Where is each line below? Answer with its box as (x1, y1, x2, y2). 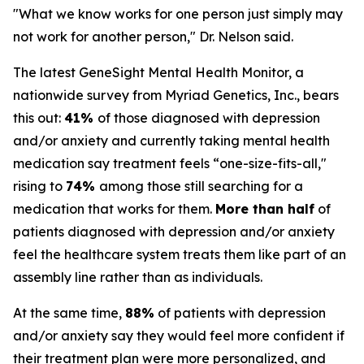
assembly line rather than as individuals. (13, 269, 262, 285)
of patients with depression (154, 305, 326, 321)
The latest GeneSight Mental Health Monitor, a (13, 64, 304, 80)
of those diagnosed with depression (97, 110, 320, 126)
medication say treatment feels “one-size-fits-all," (13, 155, 327, 171)
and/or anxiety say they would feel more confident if (13, 327, 344, 344)
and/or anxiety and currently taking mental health (13, 132, 330, 149)
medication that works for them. (13, 201, 215, 217)
